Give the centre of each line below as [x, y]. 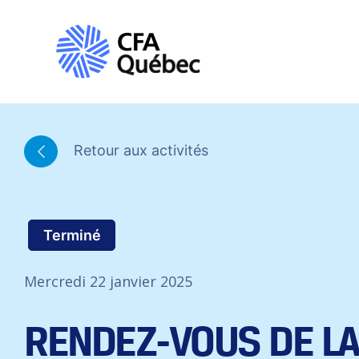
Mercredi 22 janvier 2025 [108, 281]
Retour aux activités [139, 150]
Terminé [72, 235]
